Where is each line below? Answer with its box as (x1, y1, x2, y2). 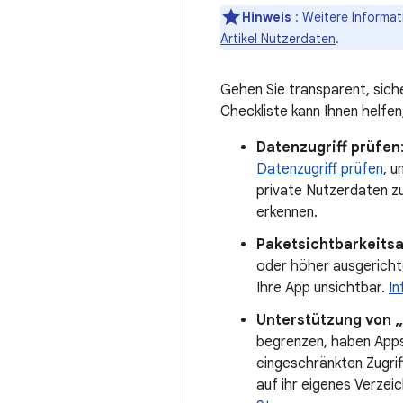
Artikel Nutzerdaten (220, 31, 336, 47)
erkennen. (256, 203, 318, 221)
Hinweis (242, 9, 295, 25)
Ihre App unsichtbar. (256, 279, 389, 297)
